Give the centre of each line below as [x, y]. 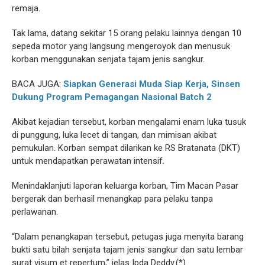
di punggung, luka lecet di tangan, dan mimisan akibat [114, 135]
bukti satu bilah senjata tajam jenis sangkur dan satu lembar [127, 250]
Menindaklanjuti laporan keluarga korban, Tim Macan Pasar [125, 186]
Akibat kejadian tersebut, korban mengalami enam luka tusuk [129, 122]
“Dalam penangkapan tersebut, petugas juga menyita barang [128, 237]
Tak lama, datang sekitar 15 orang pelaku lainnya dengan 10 [127, 33]
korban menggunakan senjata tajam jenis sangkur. [108, 59]
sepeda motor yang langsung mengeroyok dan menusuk [121, 46]
